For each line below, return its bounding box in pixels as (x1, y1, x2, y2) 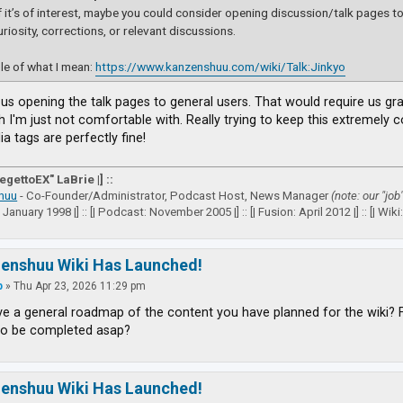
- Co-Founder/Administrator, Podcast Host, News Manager (17, 188, 332, 202)
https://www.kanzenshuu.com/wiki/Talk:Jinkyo (95, 58, 346, 74)
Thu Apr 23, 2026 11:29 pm (13, 280, 147, 293)
